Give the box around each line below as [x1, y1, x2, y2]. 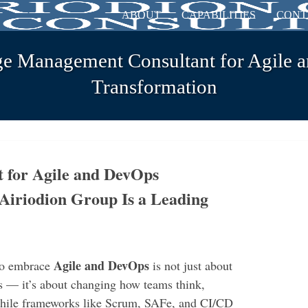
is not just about [149, 257, 232, 274]
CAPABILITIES [181, 9, 256, 21]
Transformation [91, 75, 217, 98]
